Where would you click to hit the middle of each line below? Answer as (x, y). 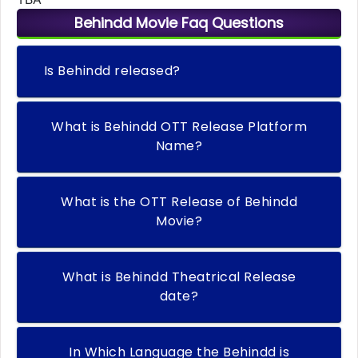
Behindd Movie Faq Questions (179, 23)
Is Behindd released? (119, 71)
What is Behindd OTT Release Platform (78, 127)
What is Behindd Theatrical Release (88, 277)
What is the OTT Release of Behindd (153, 202)
